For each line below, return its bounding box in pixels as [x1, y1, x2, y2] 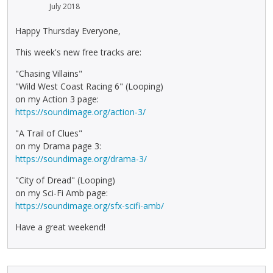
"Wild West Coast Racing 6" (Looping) [15, 80, 163, 92]
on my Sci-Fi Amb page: [15, 187, 108, 199]
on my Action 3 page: [15, 93, 99, 105]
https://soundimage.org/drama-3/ [15, 153, 147, 165]
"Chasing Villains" [15, 68, 82, 79]
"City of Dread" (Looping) [15, 174, 115, 186]
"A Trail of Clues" [15, 127, 82, 139]
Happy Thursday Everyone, [15, 25, 121, 37]
